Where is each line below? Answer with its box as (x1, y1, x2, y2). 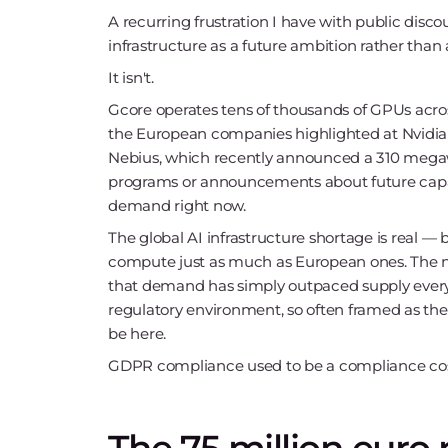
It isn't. (108, 68, 154, 87)
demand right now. (108, 196, 246, 215)
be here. (108, 324, 166, 343)
